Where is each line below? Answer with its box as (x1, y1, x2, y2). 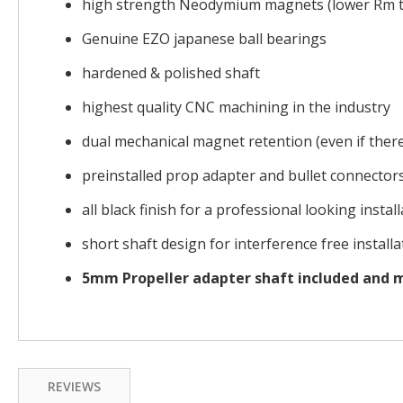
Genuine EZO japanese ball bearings (82, 29, 327, 49)
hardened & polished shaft (82, 63, 260, 83)
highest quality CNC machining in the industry (82, 97, 390, 117)
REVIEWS (48, 378, 101, 395)
